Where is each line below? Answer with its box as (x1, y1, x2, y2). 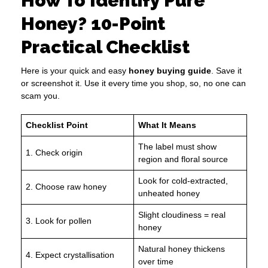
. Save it (211, 66, 242, 76)
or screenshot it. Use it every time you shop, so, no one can (21, 78, 246, 89)
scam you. (21, 91, 60, 101)
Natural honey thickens (138, 244, 225, 254)
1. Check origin (26, 148, 83, 158)
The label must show (138, 142, 217, 152)
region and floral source (138, 154, 228, 165)
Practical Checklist (21, 36, 190, 58)
